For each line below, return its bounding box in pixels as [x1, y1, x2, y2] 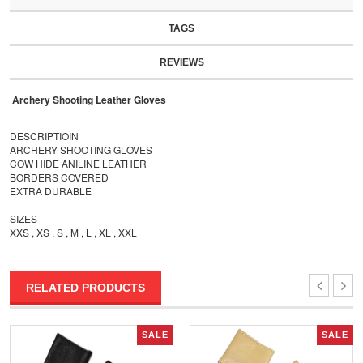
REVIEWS [159, 57, 204, 68]
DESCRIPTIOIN [10, 129, 79, 143]
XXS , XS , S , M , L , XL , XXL [10, 225, 137, 239]
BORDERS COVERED [10, 170, 109, 184]
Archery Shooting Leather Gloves [10, 92, 166, 107]
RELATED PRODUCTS [26, 281, 145, 294]
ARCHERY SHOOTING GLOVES [10, 143, 152, 156]
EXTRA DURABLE [10, 184, 92, 198]
